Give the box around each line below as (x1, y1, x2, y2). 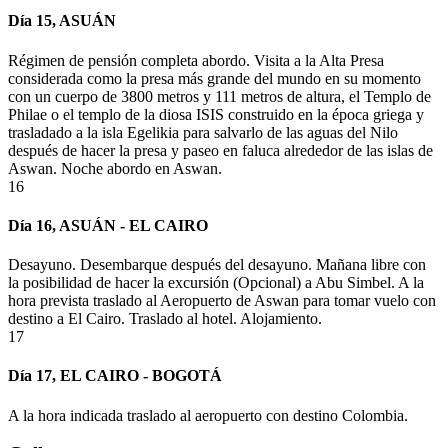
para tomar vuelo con (299, 292, 436, 310)
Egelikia (127, 123, 179, 141)
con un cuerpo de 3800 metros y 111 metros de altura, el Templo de (8, 87, 431, 105)
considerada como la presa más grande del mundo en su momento (8, 69, 421, 87)
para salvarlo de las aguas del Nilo (179, 123, 398, 141)
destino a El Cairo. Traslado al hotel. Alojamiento (8, 310, 318, 328)
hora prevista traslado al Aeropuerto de (8, 292, 254, 310)
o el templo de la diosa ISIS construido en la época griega (47, 105, 416, 123)
